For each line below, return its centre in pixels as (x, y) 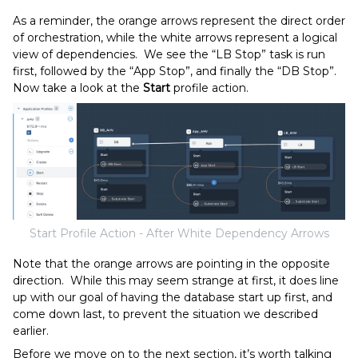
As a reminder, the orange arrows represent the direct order (179, 21)
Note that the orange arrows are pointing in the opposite (171, 263)
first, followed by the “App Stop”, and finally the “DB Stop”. (176, 72)
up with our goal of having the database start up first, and (173, 297)
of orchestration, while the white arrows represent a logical (175, 38)
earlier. (31, 330)
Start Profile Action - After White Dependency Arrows (179, 233)
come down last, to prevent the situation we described (165, 314)
